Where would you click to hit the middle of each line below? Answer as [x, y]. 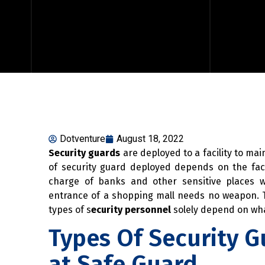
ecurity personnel [131, 209]
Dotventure [83, 138]
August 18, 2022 [150, 138]
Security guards [85, 153]
